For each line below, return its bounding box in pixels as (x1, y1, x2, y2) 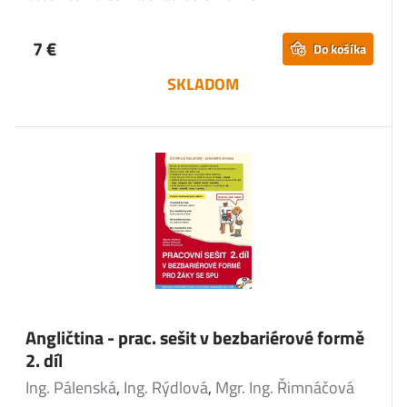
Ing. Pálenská (25, 375, 116, 400)
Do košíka (313, 39, 366, 58)
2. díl (25, 346, 63, 374)
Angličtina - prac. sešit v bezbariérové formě (25, 323, 364, 352)
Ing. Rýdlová (124, 375, 208, 400)
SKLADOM (167, 72, 239, 96)
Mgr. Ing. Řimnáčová (215, 375, 354, 400)
